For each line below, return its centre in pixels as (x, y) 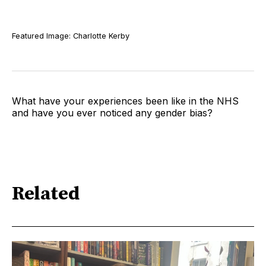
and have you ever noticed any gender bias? (112, 113)
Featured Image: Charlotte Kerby (71, 36)
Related (46, 194)
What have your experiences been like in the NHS (125, 101)
